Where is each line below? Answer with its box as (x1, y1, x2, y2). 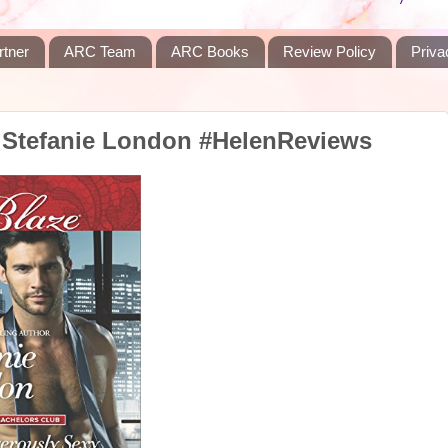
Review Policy (283, 43, 377, 61)
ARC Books (170, 43, 249, 61)
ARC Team (63, 43, 136, 61)
